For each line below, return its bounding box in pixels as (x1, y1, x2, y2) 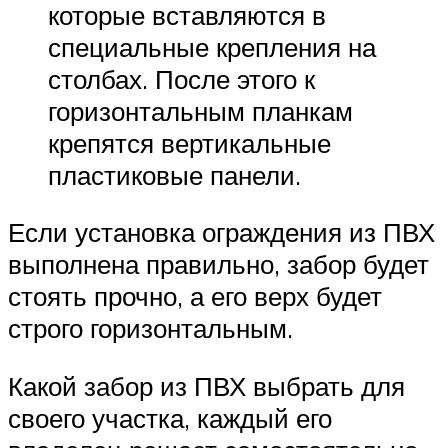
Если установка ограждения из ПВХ (8, 216, 435, 249)
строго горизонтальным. (8, 312, 293, 345)
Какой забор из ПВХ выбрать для (8, 369, 405, 402)
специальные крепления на (48, 30, 376, 63)
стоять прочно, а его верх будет (8, 280, 382, 313)
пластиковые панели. (48, 158, 301, 191)
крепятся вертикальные (48, 126, 331, 159)
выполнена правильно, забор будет (8, 248, 429, 281)
